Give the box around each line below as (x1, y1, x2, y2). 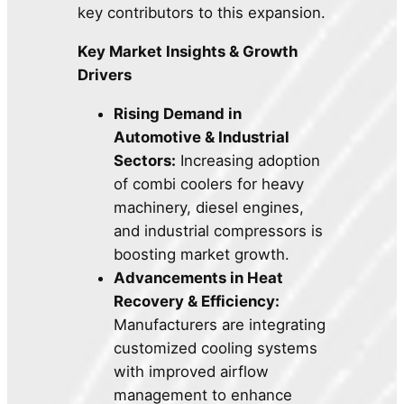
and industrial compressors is (114, 221, 324, 240)
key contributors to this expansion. (78, 4, 326, 23)
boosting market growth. (114, 244, 290, 263)
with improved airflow (114, 362, 270, 381)
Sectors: (114, 151, 177, 170)
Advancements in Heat (114, 268, 284, 287)
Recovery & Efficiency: (114, 291, 280, 310)
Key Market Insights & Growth (78, 41, 298, 60)
